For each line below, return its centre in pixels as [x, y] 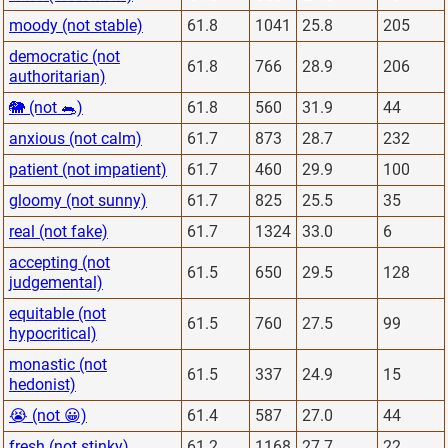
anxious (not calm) [75, 138]
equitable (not [57, 313]
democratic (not [64, 56]
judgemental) [56, 282]
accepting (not [59, 262]
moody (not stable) [76, 25]
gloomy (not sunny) [78, 200]
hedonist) [42, 384]
